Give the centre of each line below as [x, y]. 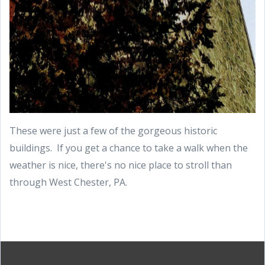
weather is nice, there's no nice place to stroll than [121, 165]
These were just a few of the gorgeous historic [113, 131]
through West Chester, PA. [68, 182]
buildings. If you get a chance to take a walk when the [129, 148]
